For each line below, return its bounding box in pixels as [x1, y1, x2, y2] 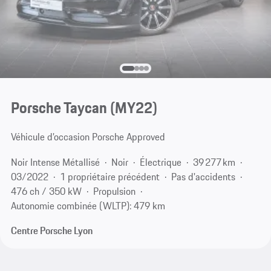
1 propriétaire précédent [59, 169, 160, 184]
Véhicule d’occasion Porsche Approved [10, 129, 165, 145]
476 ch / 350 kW [10, 183, 82, 198]
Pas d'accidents [171, 169, 235, 184]
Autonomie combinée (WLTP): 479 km [10, 198, 165, 213]
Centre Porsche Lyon [10, 223, 93, 238]
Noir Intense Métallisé [10, 154, 100, 169]
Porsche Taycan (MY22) [10, 96, 157, 120]
